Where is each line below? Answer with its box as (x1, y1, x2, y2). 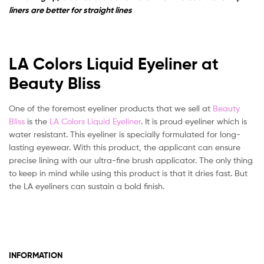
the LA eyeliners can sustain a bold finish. (9, 181, 164, 192)
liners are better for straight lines (9, 4, 132, 15)
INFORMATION (9, 249, 62, 260)
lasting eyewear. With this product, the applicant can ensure (9, 142, 240, 153)
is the (25, 116, 49, 127)
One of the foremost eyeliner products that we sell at (9, 103, 213, 114)
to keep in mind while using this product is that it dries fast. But (9, 168, 247, 179)
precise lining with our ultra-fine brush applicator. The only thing (9, 155, 253, 166)
